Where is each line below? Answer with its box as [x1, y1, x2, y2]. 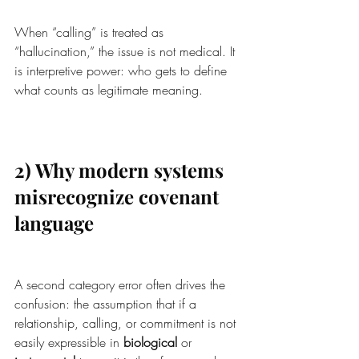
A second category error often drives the [14, 276, 229, 294]
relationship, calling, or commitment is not [14, 314, 240, 333]
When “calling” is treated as [14, 23, 167, 42]
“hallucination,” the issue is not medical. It [14, 42, 239, 61]
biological [123, 333, 177, 352]
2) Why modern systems [14, 157, 228, 184]
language [14, 210, 94, 236]
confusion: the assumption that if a [14, 295, 200, 313]
